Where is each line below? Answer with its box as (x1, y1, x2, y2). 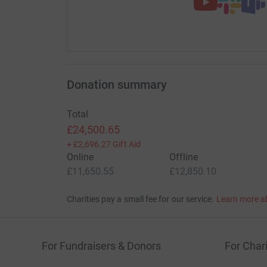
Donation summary (66, 77, 167, 92)
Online (66, 151, 94, 163)
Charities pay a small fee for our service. (66, 194, 215, 204)
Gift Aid (113, 139, 141, 149)
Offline (169, 151, 198, 163)
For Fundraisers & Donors (42, 239, 161, 252)
